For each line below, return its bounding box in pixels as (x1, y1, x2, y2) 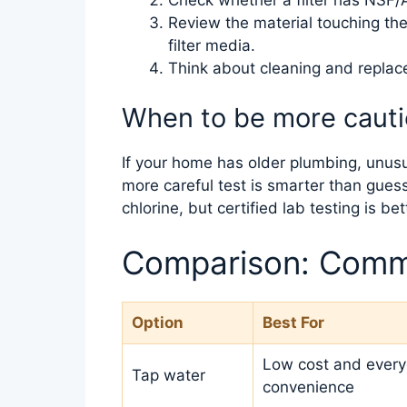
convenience (263, 377, 354, 396)
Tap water (132, 365, 205, 384)
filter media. (168, 35, 255, 55)
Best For (263, 313, 324, 332)
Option (132, 313, 184, 332)
